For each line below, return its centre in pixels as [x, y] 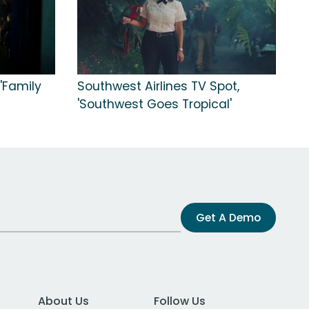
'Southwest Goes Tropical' [154, 104]
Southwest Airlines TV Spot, [158, 86]
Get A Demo [228, 217]
